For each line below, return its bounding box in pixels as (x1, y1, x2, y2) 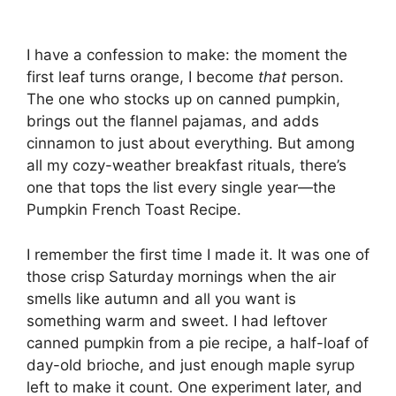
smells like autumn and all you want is (27, 289, 296, 308)
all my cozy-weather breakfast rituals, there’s (27, 156, 346, 174)
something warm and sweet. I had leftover (27, 311, 327, 330)
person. (286, 68, 344, 86)
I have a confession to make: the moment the (27, 46, 347, 64)
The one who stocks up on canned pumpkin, (27, 90, 340, 108)
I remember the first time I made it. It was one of (27, 245, 369, 263)
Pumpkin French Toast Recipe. (27, 201, 241, 218)
